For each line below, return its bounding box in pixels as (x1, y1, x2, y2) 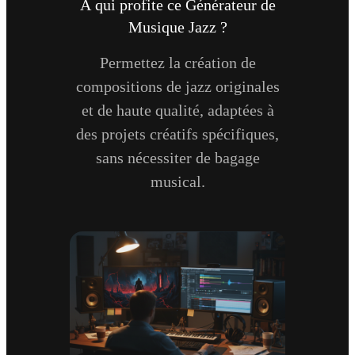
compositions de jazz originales (75, 77, 280, 95)
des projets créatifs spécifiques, (76, 124, 279, 143)
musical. (150, 172, 205, 190)
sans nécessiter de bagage (95, 148, 260, 166)
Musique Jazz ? (128, 17, 227, 36)
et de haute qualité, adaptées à (81, 101, 274, 119)
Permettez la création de (99, 53, 256, 71)
